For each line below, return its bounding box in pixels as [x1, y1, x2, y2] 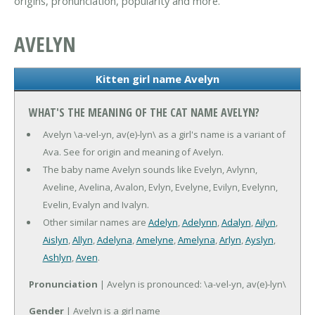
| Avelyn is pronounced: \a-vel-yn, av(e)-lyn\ [98, 278, 286, 291]
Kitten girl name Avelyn [96, 72, 219, 86]
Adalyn [221, 216, 251, 229]
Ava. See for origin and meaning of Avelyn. [42, 146, 224, 159]
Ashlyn [42, 251, 72, 264]
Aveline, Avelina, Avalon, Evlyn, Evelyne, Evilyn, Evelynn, [42, 181, 278, 194]
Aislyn [42, 233, 68, 247]
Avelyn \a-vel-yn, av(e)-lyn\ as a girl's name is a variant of [42, 128, 285, 141]
